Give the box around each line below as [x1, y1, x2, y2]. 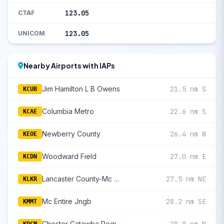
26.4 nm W [170, 129, 206, 138]
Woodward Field [42, 152, 96, 160]
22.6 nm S [170, 107, 206, 116]
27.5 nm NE [166, 174, 206, 183]
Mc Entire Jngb [42, 197, 91, 205]
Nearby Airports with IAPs [23, 61, 115, 70]
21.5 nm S [170, 84, 206, 93]
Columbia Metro [42, 107, 94, 115]
